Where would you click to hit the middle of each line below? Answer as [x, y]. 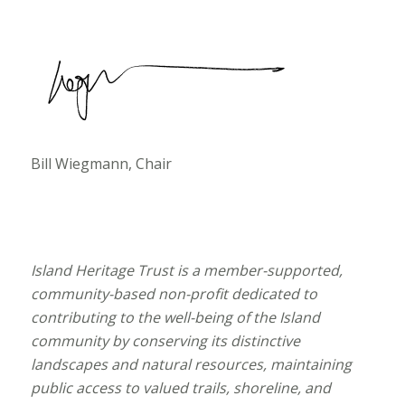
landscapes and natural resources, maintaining [191, 365]
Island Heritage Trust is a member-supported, [186, 271]
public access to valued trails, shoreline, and [180, 388]
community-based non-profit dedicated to [174, 294]
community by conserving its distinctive [165, 341]
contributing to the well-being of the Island [175, 318]
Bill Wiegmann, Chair [101, 163]
